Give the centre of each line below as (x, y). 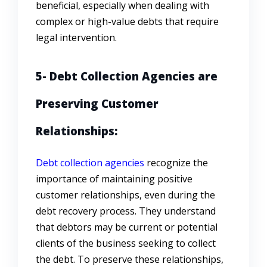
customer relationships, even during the (125, 195)
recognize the (177, 163)
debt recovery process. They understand (126, 211)
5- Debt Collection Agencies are (127, 76)
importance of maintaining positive (114, 179)
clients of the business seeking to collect (126, 243)
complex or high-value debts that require (127, 22)
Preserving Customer (97, 104)
